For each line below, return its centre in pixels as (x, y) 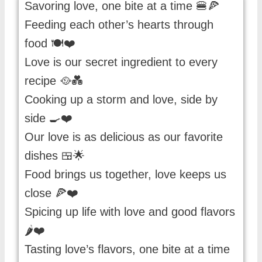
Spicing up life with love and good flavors (130, 212)
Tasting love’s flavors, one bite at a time (127, 249)
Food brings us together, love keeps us (125, 175)
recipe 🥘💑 (54, 81)
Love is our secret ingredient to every (121, 62)
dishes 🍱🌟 (55, 156)
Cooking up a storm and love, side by (121, 100)
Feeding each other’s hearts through (119, 25)
